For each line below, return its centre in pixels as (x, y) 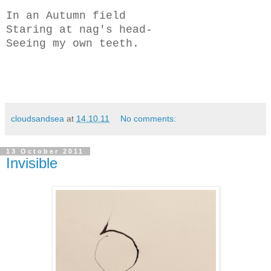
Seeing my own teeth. (73, 44)
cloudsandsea (38, 119)
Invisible (32, 163)
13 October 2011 (45, 152)
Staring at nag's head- (79, 30)
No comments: (149, 119)
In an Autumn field (66, 16)
